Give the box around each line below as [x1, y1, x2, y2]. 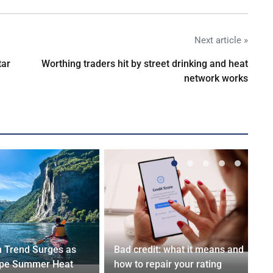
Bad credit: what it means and [113, 243, 244, 255]
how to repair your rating [113, 258, 222, 270]
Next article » [194, 34, 248, 46]
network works [184, 72, 248, 84]
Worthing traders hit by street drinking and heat [41, 57, 248, 69]
